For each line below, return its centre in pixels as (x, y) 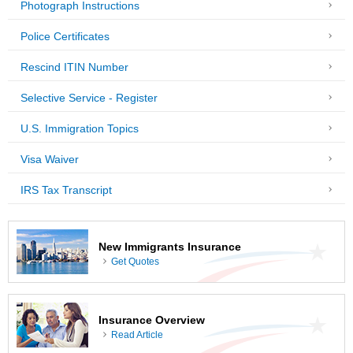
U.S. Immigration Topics (80, 129)
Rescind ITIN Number (74, 68)
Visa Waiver (50, 160)
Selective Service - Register (89, 98)
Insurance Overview (152, 320)
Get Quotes (135, 261)
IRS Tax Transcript (66, 191)
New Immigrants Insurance (170, 247)
